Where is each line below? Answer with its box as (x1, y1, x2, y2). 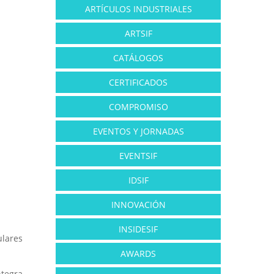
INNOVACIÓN (111, 199, 166, 210)
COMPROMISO (108, 101, 168, 113)
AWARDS (120, 248, 156, 259)
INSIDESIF (119, 223, 158, 235)
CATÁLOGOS (113, 52, 163, 64)
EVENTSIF (119, 150, 157, 161)
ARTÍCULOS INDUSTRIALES (84, 3, 192, 15)
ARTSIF (124, 28, 152, 39)
